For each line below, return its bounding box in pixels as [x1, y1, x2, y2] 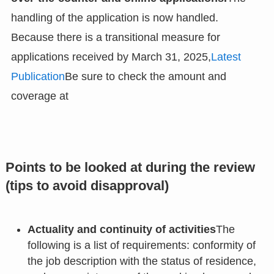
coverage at [10, 89, 68, 102]
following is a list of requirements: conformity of [27, 239, 256, 251]
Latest [210, 50, 241, 63]
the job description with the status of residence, [27, 254, 256, 267]
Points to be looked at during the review [5, 160, 255, 175]
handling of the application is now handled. [10, 11, 218, 24]
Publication [10, 70, 65, 83]
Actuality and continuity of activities [27, 223, 216, 235]
